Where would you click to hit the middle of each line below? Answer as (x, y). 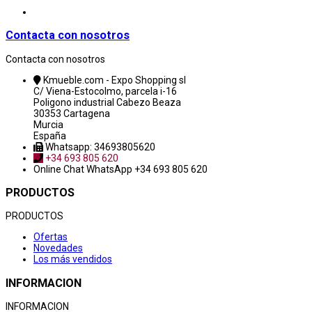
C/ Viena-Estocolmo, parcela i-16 (105, 91)
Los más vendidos (73, 259)
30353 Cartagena (72, 113)
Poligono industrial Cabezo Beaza (107, 102)
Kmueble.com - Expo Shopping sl (115, 80)
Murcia (48, 124)
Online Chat (60, 169)
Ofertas (50, 237)
